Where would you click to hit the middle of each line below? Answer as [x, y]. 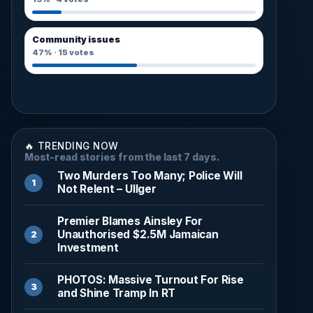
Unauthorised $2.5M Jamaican [138, 234]
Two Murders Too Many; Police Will [150, 175]
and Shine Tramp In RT [117, 293]
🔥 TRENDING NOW [72, 146]
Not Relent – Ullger [107, 189]
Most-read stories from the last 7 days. [122, 157]
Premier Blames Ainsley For [130, 221]
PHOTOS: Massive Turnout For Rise [151, 279]
